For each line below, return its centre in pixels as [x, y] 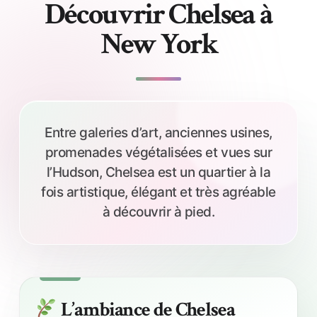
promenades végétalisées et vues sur [158, 153]
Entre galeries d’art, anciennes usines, [158, 133]
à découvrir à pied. [158, 212]
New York [158, 45]
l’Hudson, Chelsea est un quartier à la [158, 173]
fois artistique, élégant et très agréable [158, 192]
